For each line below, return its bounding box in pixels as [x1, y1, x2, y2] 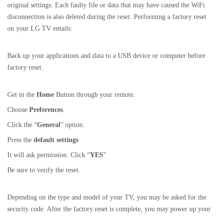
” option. [60, 121, 85, 129]
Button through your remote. [54, 91, 135, 99]
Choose [7, 106, 29, 114]
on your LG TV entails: [7, 24, 73, 33]
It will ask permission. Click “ [7, 151, 90, 159]
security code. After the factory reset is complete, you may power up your [7, 205, 211, 213]
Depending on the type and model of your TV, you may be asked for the [7, 193, 206, 201]
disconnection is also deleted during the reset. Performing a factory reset [7, 13, 206, 21]
